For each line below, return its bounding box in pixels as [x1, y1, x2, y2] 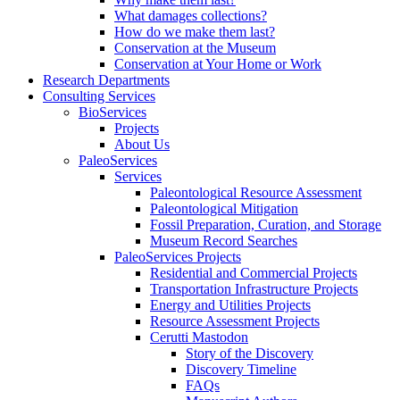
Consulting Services [43, 88, 155, 104]
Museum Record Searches [150, 233, 297, 249]
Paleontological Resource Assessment [150, 185, 362, 201]
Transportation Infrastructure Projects [150, 281, 358, 297]
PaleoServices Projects [114, 249, 241, 265]
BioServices [79, 104, 146, 121]
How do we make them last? [114, 24, 275, 40]
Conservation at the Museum [114, 40, 276, 56]
